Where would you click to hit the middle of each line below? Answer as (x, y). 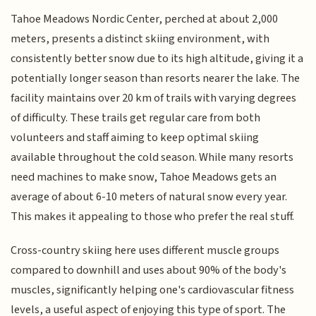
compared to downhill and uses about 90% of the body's (149, 271)
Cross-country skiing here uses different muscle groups (145, 251)
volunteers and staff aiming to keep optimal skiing (135, 137)
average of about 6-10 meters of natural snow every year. (149, 196)
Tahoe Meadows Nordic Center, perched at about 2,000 (145, 19)
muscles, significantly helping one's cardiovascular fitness (153, 290)
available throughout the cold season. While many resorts (152, 157)
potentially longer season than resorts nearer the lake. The (156, 78)
